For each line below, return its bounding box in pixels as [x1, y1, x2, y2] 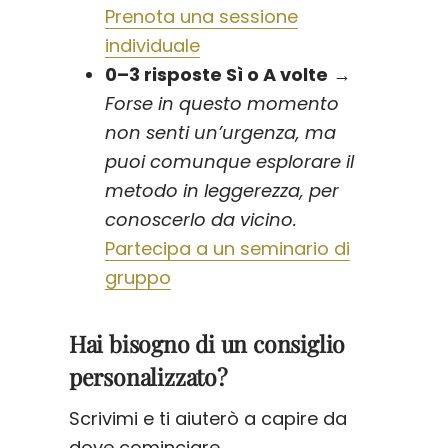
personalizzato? [68, 360, 228, 392]
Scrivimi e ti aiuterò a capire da [68, 406, 347, 432]
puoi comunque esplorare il [104, 149, 354, 175]
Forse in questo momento [104, 91, 339, 117]
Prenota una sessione [104, 4, 298, 30]
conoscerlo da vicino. [104, 207, 297, 233]
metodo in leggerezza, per [104, 178, 339, 204]
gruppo [104, 265, 171, 291]
